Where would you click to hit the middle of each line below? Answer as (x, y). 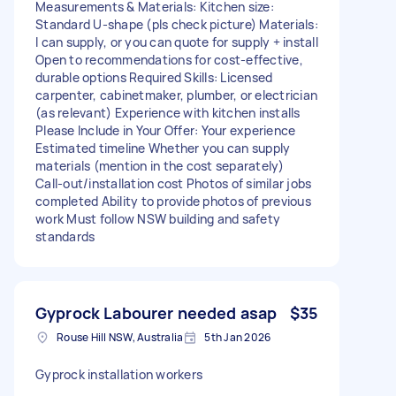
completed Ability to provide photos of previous (173, 201)
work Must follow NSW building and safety (158, 218)
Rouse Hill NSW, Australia (120, 337)
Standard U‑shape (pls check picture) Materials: (177, 24)
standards (65, 236)
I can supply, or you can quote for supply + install (177, 42)
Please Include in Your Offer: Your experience (166, 130)
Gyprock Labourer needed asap (156, 312)
